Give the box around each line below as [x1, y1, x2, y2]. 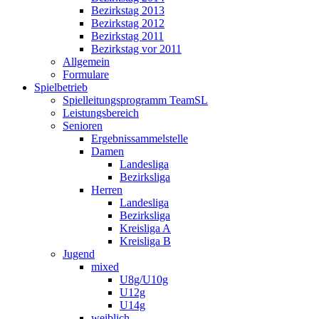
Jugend [63, 248, 95, 261]
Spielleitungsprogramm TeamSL [63, 94, 208, 107]
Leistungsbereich [63, 107, 139, 120]
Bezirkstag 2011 [91, 30, 164, 43]
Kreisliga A [120, 222, 171, 235]
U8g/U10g [120, 273, 168, 286]
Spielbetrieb [34, 81, 88, 94]
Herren [91, 184, 122, 197]
